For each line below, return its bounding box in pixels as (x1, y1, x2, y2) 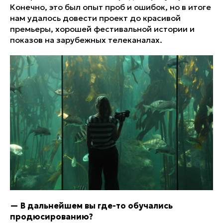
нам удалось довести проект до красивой (10, 12, 181, 23)
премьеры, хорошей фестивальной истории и (10, 23, 195, 34)
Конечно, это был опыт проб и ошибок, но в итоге (10, 1, 211, 12)
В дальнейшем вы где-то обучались (18, 200, 173, 211)
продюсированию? (10, 211, 93, 222)
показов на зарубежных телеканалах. (10, 34, 162, 45)
